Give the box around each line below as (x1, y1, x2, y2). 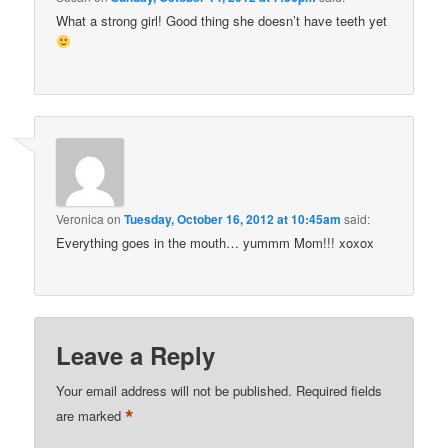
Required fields (296, 380, 383, 400)
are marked (56, 406, 126, 426)
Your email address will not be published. (56, 380, 293, 400)
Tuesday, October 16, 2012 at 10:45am (124, 210, 342, 229)
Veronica (56, 210, 105, 228)
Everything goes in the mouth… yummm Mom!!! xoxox (56, 233, 375, 253)
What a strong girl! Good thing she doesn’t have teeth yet (56, 10, 388, 30)
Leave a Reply (56, 337, 216, 372)
